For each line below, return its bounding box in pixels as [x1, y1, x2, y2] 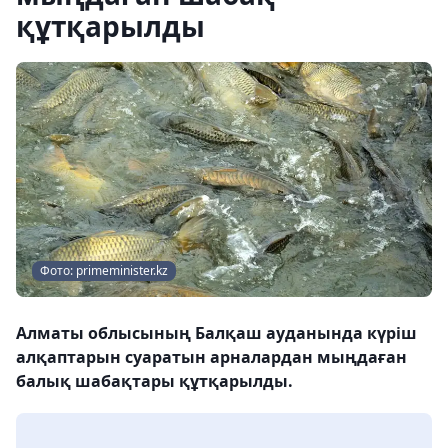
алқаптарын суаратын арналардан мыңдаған [16, 345, 407, 368]
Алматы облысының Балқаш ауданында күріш [16, 321, 417, 344]
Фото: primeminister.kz [40, 261, 168, 279]
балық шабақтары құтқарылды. [16, 369, 293, 392]
